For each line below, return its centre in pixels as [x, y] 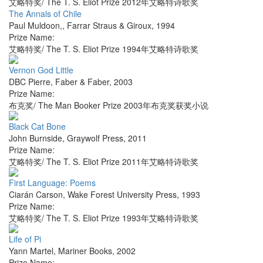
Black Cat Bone [37, 127]
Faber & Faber [82, 82]
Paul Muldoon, [36, 26]
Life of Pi [25, 239]
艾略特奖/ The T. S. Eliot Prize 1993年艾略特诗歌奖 [104, 218]
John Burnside [36, 138]
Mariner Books [85, 251]
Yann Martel [31, 251]
